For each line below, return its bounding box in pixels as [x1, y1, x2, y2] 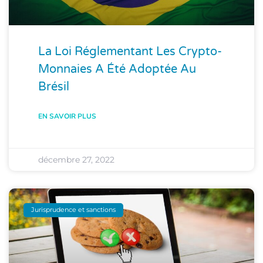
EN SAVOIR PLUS [38, 111, 96, 121]
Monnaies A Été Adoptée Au [38, 62, 196, 76]
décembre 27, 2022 [38, 154, 114, 165]
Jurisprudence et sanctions [31, 205, 116, 214]
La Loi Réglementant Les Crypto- [38, 44, 222, 59]
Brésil [38, 79, 72, 94]
